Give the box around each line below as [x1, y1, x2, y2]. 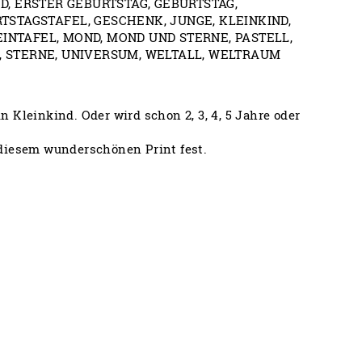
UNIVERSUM [61, 46, 139, 62]
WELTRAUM [208, 46, 281, 62]
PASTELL [234, 29, 290, 45]
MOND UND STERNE [107, 29, 229, 45]
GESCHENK [94, 12, 164, 28]
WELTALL [145, 46, 203, 62]
